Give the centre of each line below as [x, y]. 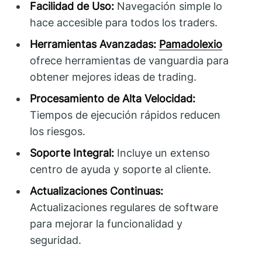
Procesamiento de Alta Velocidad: [113, 99]
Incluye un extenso [162, 153]
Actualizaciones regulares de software [124, 208]
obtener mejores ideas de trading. [113, 77]
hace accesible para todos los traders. [124, 23]
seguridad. [56, 240]
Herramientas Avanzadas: [93, 44]
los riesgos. [58, 132]
